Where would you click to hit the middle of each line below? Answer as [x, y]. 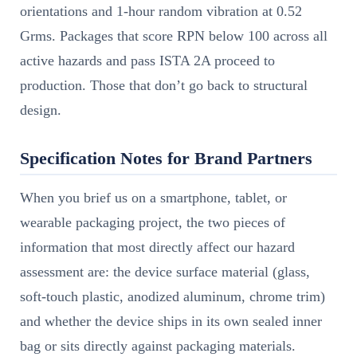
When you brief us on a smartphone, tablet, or [153, 197]
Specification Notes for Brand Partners [166, 158]
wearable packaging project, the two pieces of [153, 222]
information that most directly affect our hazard [157, 247]
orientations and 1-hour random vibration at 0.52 [161, 11]
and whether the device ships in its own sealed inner [171, 321]
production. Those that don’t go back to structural [164, 85]
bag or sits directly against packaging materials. [158, 345]
